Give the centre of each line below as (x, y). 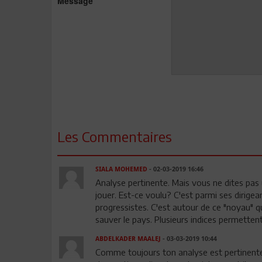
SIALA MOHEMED (121, 169)
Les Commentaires (115, 136)
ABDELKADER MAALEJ (128, 239)
